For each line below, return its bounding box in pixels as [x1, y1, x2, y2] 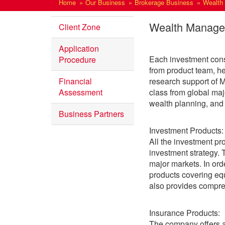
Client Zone [59, 21, 100, 33]
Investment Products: [149, 125, 223, 136]
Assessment [59, 86, 102, 98]
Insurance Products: [149, 207, 220, 218]
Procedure [59, 54, 96, 65]
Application [59, 43, 99, 54]
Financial [59, 75, 92, 87]
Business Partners [59, 108, 124, 120]
